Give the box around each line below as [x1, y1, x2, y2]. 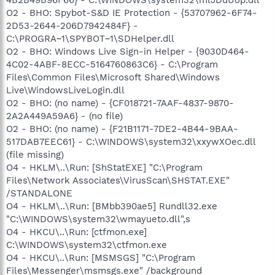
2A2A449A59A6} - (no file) [6, 110, 123, 122]
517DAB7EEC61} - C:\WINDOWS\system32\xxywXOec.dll [6, 136, 255, 147]
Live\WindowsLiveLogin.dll [6, 84, 125, 96]
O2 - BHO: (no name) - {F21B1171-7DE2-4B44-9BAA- [6, 123, 238, 134]
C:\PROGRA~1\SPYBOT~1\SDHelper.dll [6, 33, 174, 44]
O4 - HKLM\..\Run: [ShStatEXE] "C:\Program [6, 161, 203, 173]
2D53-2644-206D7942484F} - [6, 20, 138, 31]
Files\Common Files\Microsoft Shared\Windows [6, 71, 220, 83]
